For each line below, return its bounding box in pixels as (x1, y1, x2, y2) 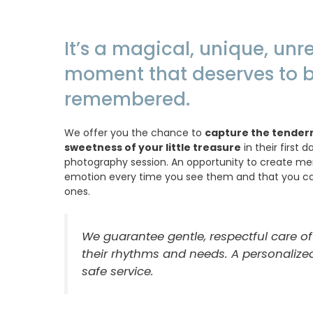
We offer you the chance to (64, 126, 205, 140)
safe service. (82, 263, 154, 280)
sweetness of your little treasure (64, 140, 241, 155)
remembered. (64, 87, 190, 112)
